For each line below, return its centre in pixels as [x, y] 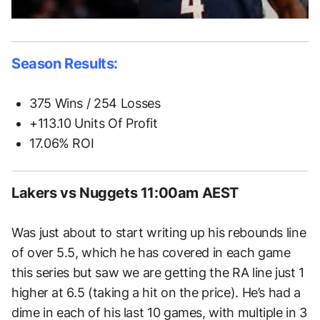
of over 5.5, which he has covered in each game [151, 253]
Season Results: [65, 64]
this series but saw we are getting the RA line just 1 [158, 273]
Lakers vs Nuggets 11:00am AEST [125, 193]
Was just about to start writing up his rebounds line [159, 233]
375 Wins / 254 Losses [95, 104]
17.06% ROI [62, 144]
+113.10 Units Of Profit [94, 124]
